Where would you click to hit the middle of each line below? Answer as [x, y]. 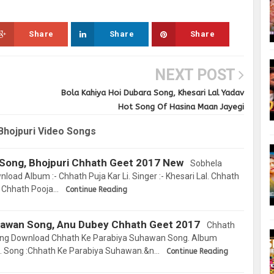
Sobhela [205, 164]
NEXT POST [196, 75]
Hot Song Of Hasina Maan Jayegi [181, 107]
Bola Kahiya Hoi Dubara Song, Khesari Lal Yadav [152, 93]
